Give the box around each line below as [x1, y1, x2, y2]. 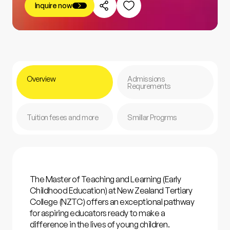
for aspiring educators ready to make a [29, 208, 165, 219]
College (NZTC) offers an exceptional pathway [29, 197, 195, 207]
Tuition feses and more [27, 112, 99, 122]
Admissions [127, 74, 165, 84]
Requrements [127, 81, 171, 91]
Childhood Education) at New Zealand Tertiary [29, 185, 193, 196]
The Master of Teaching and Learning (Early [29, 174, 181, 185]
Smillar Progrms [127, 112, 177, 122]
